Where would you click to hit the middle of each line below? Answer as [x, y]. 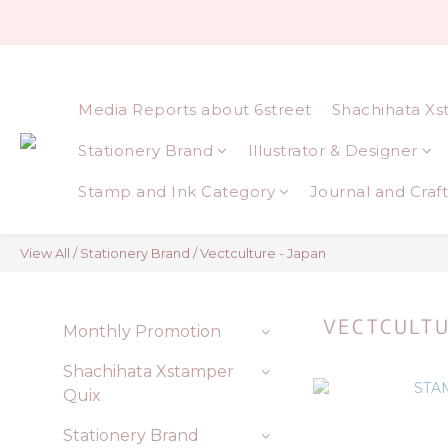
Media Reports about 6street [195, 109]
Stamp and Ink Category [176, 191]
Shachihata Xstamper [148, 371]
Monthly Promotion [142, 331]
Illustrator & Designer [332, 150]
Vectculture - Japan [263, 253]
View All [45, 253]
